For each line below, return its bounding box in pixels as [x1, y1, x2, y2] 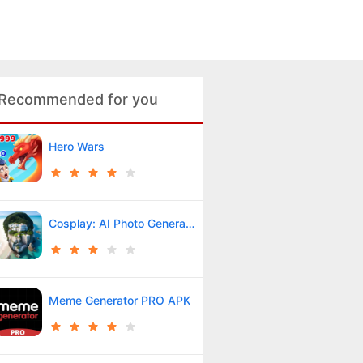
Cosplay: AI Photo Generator [185, 216, 194, 230]
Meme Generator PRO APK [48, 293, 190, 307]
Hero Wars [48, 139, 105, 153]
